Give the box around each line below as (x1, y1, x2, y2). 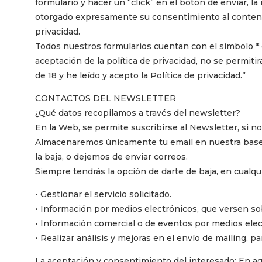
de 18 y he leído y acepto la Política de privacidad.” (35, 70, 246, 81)
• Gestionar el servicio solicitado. (35, 188, 171, 199)
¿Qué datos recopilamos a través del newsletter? (35, 107, 240, 118)
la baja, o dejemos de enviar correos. (35, 151, 188, 162)
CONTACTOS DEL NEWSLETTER (35, 92, 176, 104)
